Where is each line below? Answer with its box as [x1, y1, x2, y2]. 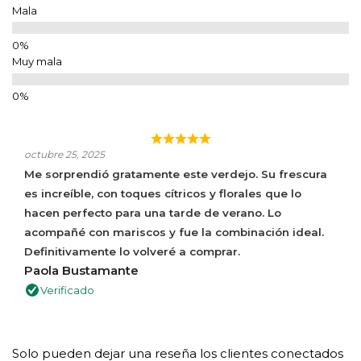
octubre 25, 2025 [24, 148, 105, 161]
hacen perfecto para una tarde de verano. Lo [24, 206, 281, 220]
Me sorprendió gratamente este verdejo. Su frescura [24, 168, 327, 181]
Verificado [40, 284, 94, 297]
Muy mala [12, 55, 62, 68]
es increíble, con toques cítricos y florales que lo [24, 187, 301, 201]
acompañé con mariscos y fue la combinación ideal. [24, 226, 324, 239]
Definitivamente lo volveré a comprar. [24, 245, 240, 259]
